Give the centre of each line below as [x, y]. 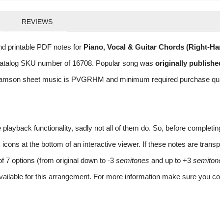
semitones [133, 161]
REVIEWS [37, 22]
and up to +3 [171, 161]
